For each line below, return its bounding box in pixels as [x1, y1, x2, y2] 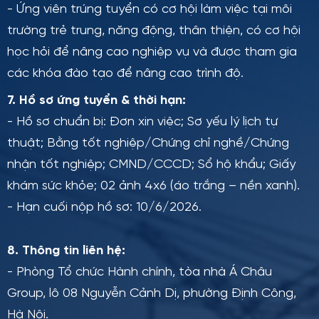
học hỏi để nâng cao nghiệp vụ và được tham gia [7, 46, 297, 59]
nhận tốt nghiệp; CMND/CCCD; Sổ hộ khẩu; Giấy [7, 158, 296, 172]
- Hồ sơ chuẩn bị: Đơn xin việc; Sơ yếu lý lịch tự [7, 115, 278, 129]
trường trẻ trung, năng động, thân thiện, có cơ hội [7, 24, 300, 38]
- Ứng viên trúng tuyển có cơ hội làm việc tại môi [7, 3, 292, 16]
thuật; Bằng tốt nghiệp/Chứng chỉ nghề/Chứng [7, 137, 289, 150]
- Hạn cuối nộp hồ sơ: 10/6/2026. [7, 201, 202, 214]
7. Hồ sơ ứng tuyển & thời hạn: [7, 94, 186, 108]
